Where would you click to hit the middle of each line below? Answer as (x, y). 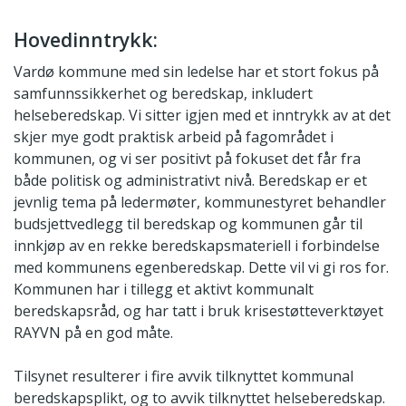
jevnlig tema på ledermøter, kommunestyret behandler (200, 202)
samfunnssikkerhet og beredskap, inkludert (163, 93)
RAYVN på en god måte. (93, 332)
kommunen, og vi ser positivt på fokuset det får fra (187, 158)
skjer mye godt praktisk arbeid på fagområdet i (174, 136)
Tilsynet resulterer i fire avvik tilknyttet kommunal (184, 376)
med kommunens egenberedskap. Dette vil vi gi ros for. (201, 267)
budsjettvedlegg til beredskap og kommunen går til (188, 223)
